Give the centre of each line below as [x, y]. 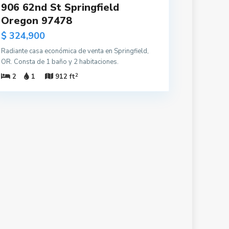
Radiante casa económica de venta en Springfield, [75, 51]
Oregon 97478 [37, 21]
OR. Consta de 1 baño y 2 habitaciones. [60, 62]
